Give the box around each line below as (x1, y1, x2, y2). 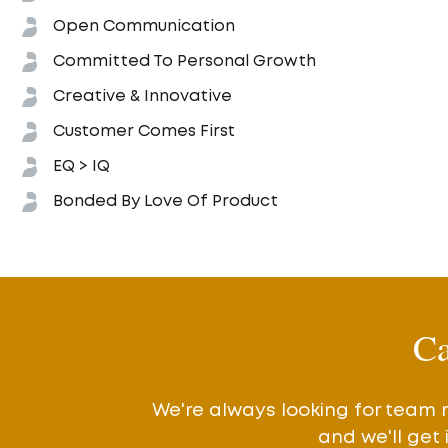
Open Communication (53, 18, 235, 34)
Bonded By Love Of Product (53, 193, 278, 209)
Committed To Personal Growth (53, 53, 316, 69)
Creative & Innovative (53, 88, 232, 104)
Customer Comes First (53, 123, 235, 139)
